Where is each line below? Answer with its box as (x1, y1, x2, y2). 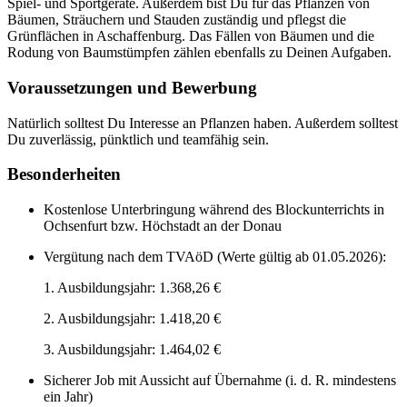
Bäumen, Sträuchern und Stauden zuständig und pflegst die (7, 12, 346, 28)
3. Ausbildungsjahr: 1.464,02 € (44, 342, 221, 358)
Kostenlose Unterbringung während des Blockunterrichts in (44, 202, 384, 218)
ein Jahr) (44, 389, 93, 405)
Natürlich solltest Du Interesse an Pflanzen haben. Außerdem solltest (7, 114, 398, 131)
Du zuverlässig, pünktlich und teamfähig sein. (7, 131, 273, 147)
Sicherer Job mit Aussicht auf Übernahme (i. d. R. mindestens (44, 372, 396, 389)
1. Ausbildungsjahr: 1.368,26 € (44, 280, 221, 296)
